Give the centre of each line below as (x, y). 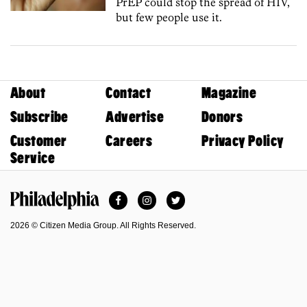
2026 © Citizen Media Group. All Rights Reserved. (103, 225)
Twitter (191, 196)
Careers (129, 140)
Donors (222, 116)
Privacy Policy (243, 140)
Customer (39, 140)
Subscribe (39, 116)
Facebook (142, 196)
